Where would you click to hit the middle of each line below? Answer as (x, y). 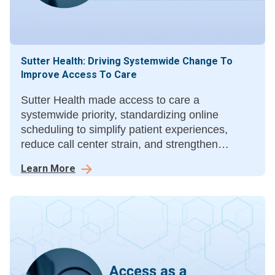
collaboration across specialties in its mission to (137, 159)
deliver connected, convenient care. (108, 173)
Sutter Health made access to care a (110, 100)
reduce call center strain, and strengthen (119, 144)
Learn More (48, 168)
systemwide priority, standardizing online (120, 114)
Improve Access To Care (79, 74)
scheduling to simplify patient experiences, (124, 129)
